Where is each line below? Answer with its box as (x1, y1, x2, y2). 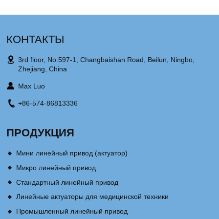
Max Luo (18, 82, 45, 90)
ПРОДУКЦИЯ (6, 126, 75, 139)
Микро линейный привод (16, 163, 96, 172)
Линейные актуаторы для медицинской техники (16, 193, 169, 201)
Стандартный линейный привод (16, 178, 118, 186)
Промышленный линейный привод (16, 207, 128, 216)
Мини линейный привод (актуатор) (16, 149, 128, 157)
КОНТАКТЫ (6, 33, 65, 45)
